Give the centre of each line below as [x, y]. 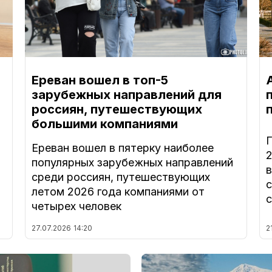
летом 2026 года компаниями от [118, 192]
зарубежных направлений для [126, 95]
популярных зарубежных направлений [132, 163]
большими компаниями [104, 124]
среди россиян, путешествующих [121, 177]
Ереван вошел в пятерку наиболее [122, 148]
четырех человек [76, 206]
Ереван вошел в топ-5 [100, 80]
